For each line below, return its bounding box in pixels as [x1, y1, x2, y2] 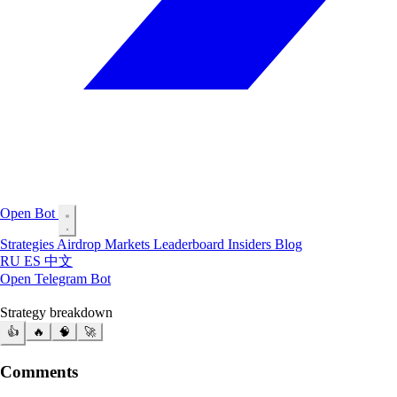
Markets [105, 237, 153, 252]
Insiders [228, 237, 275, 252]
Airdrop [57, 237, 105, 252]
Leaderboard [153, 237, 228, 252]
